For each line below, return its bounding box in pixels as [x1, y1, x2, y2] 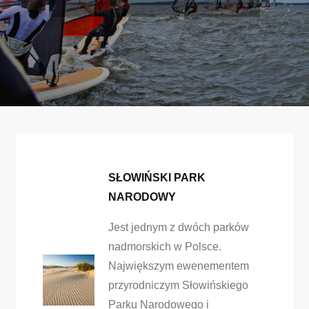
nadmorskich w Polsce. [108, 241, 221, 252]
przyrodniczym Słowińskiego [108, 279, 248, 291]
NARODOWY [108, 191, 176, 203]
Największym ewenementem [108, 260, 249, 272]
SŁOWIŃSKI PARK [108, 172, 206, 183]
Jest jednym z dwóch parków [108, 221, 249, 233]
